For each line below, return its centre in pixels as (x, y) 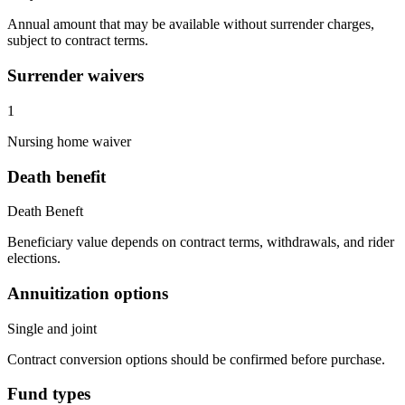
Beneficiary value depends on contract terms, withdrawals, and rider (201, 242)
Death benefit (57, 176)
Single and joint (52, 328)
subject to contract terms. (78, 41)
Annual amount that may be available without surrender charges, (191, 24)
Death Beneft (45, 212)
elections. (34, 259)
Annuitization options (88, 293)
